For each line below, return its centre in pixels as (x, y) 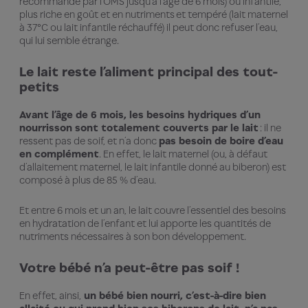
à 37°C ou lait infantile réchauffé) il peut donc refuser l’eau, (148, 27)
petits (39, 86)
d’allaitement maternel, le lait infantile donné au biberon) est (153, 166)
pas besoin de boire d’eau (221, 140)
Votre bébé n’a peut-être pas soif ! (129, 267)
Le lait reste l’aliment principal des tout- (148, 71)
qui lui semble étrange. (70, 40)
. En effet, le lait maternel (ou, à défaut (183, 153)
